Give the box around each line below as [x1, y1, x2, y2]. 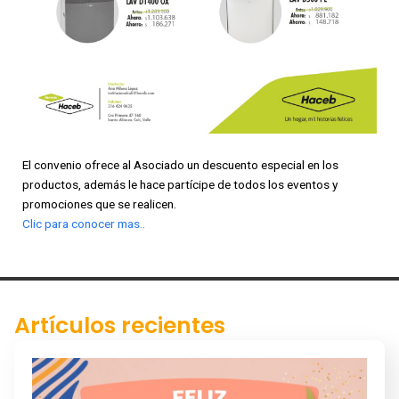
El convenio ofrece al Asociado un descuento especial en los [22, 157, 338, 172]
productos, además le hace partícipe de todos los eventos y [22, 176, 338, 191]
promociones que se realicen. [22, 196, 176, 211]
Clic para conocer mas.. [22, 216, 145, 231]
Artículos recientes [14, 309, 225, 341]
